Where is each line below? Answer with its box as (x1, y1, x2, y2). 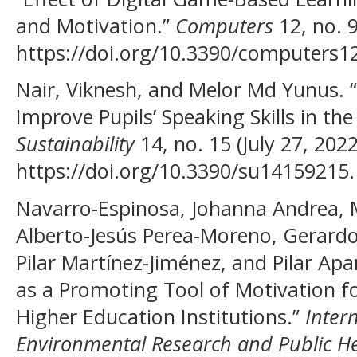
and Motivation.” (16, 11, 175, 39)
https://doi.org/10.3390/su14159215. (16, 157, 355, 185)
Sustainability (16, 130, 135, 158)
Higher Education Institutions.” (16, 302, 305, 330)
